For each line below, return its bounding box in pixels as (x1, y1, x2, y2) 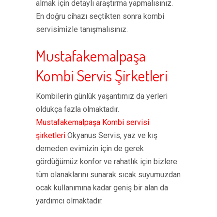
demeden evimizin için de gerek (36, 144, 144, 153)
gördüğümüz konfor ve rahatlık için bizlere (36, 157, 177, 166)
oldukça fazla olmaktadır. (36, 105, 119, 114)
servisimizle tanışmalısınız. (36, 25, 128, 34)
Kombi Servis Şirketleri (36, 65, 168, 85)
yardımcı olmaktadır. (36, 196, 103, 205)
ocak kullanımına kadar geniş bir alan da (36, 183, 168, 192)
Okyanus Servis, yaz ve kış (65, 131, 157, 140)
